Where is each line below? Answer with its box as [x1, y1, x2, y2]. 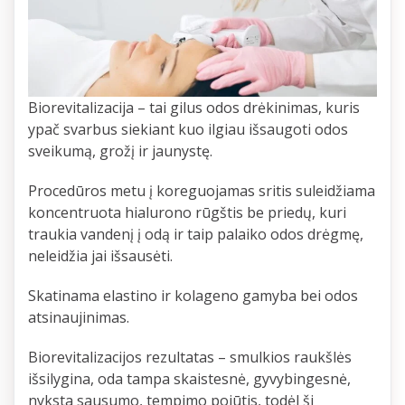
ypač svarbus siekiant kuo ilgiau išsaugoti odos [28, 119, 348, 140]
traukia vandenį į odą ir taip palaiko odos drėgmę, [28, 224, 363, 245]
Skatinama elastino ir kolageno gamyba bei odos [28, 286, 358, 306]
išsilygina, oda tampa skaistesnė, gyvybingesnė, [28, 369, 351, 390]
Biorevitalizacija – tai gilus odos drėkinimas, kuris [28, 98, 360, 118]
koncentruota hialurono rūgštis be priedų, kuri [28, 202, 346, 223]
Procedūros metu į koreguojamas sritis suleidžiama [28, 181, 375, 202]
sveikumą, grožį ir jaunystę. [28, 141, 212, 162]
